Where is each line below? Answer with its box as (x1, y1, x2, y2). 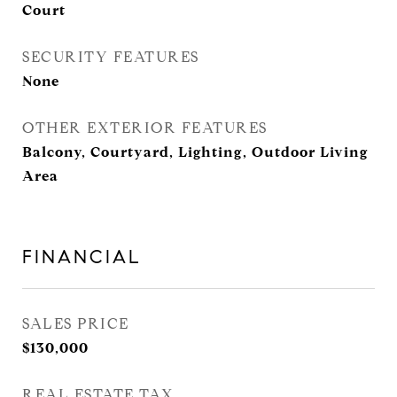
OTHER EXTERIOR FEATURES (22, 119, 268, 137)
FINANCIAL (22, 245, 142, 269)
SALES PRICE (22, 315, 129, 333)
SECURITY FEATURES (22, 48, 199, 66)
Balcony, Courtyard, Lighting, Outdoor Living (22, 144, 369, 160)
